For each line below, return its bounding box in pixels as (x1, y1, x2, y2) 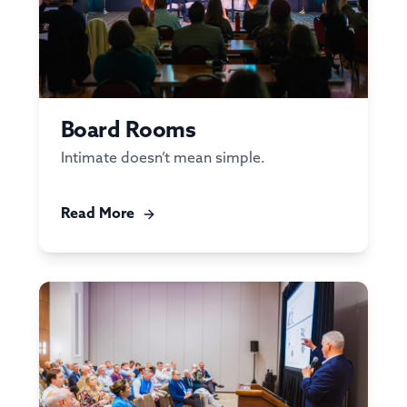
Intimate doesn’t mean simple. (60, 149, 265, 167)
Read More (60, 204, 134, 223)
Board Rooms (60, 117, 196, 144)
